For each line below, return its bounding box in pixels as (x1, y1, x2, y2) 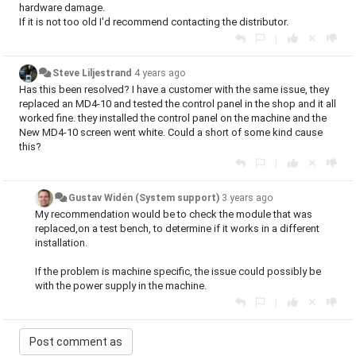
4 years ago (134, 68, 187, 79)
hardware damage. (19, 2, 105, 14)
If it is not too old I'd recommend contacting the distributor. (19, 16, 291, 28)
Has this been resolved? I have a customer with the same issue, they (19, 83, 329, 95)
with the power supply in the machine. (35, 280, 209, 292)
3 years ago (222, 192, 274, 203)
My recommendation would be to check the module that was (35, 208, 312, 220)
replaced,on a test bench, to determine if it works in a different (35, 222, 319, 234)
